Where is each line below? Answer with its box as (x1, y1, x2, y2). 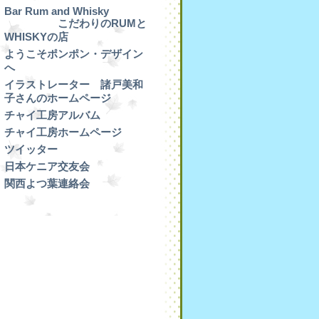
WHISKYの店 (4, 31, 68, 43)
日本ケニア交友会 (4, 160, 90, 172)
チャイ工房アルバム (4, 109, 100, 121)
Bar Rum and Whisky (4, 5, 109, 17)
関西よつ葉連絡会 (4, 177, 90, 189)
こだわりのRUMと (4, 17, 147, 29)
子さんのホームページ (4, 92, 111, 104)
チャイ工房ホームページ (4, 126, 122, 138)
